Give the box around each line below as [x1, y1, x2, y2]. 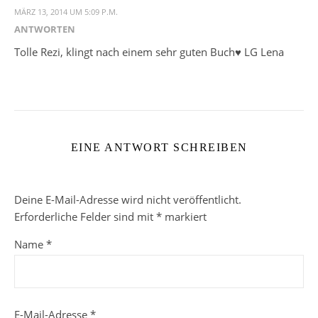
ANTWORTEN [14, 22, 75, 35]
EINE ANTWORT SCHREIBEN [70, 141, 248, 153]
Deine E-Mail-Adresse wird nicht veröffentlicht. [14, 192, 241, 207]
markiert [162, 209, 207, 224]
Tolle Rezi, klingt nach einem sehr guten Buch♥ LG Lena [14, 44, 284, 59]
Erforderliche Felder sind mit [14, 209, 156, 224]
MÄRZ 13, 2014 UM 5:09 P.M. [14, 6, 118, 17]
